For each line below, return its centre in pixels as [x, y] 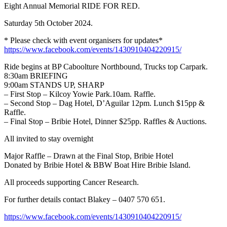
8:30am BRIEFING [36, 76]
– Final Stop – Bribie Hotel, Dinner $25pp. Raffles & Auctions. [105, 122]
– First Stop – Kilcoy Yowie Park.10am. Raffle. [80, 94]
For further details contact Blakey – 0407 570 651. [85, 200]
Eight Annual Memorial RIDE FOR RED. [72, 6]
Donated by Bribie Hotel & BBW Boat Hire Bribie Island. [97, 165]
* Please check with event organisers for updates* [83, 41]
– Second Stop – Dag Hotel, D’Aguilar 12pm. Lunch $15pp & [104, 103]
